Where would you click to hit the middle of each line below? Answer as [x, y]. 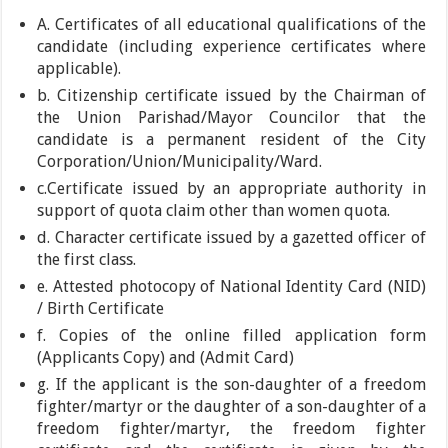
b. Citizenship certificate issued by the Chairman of [231, 95]
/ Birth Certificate [101, 308]
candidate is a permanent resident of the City [231, 139]
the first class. [87, 259]
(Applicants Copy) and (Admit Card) [166, 357]
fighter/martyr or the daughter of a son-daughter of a [231, 406]
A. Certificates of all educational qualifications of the [231, 24]
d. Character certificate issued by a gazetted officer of [231, 237]
